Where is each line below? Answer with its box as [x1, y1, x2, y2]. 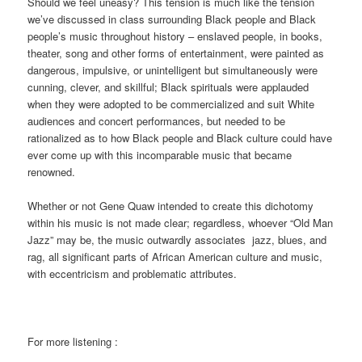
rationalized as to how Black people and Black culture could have [27, 129, 333, 145]
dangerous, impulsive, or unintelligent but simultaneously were [27, 61, 318, 78]
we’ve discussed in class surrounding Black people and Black [27, 11, 317, 27]
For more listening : [27, 334, 119, 350]
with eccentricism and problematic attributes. [27, 265, 238, 281]
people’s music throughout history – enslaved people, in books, [27, 27, 323, 44]
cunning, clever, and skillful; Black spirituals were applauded [27, 78, 309, 95]
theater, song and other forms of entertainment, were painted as [27, 44, 325, 61]
